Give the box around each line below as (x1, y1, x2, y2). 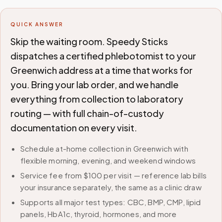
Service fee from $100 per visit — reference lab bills (20, 170, 207, 180)
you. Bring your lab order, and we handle (10, 79, 178, 90)
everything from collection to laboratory (10, 93, 183, 105)
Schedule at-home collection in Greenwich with (20, 144, 188, 153)
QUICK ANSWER (10, 21, 63, 27)
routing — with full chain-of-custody (10, 108, 164, 119)
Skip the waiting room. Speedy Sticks (10, 36, 168, 47)
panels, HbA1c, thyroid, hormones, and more (20, 209, 177, 219)
